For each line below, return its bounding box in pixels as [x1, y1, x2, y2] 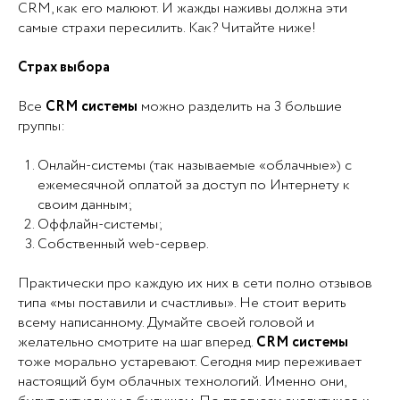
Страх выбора [18, 56, 110, 78]
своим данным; [37, 194, 132, 215]
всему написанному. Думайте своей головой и [18, 312, 314, 333]
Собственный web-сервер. [37, 233, 209, 254]
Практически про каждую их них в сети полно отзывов [18, 272, 372, 294]
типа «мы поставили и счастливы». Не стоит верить [18, 292, 346, 313]
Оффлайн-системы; [37, 213, 162, 235]
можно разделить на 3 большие [137, 96, 342, 117]
